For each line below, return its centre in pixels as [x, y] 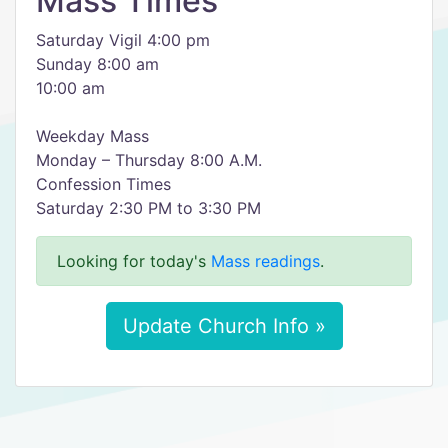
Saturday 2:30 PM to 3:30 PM [148, 208]
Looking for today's [134, 261]
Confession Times [103, 184]
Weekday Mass [92, 136]
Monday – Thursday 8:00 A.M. [149, 160]
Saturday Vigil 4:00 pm [123, 40]
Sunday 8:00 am [97, 64]
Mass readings [265, 261]
